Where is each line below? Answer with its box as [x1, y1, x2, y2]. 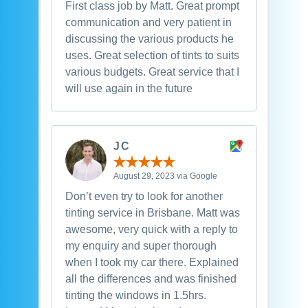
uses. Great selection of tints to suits [65, 49, 239, 62]
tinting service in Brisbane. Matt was [65, 206, 240, 219]
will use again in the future [65, 82, 192, 95]
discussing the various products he [65, 33, 234, 45]
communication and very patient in [65, 16, 232, 29]
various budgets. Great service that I [65, 66, 239, 78]
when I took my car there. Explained [65, 256, 239, 268]
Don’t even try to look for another [65, 190, 223, 202]
